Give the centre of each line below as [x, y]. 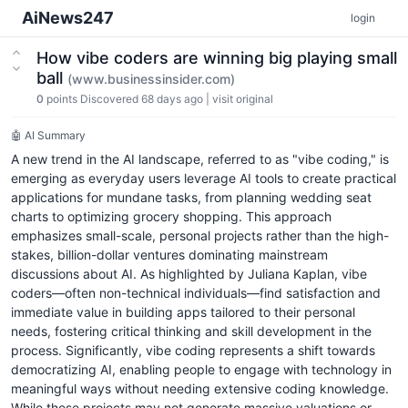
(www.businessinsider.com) [151, 79]
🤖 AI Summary [48, 135]
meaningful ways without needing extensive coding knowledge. [200, 388]
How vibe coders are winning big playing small [217, 58]
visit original [243, 99]
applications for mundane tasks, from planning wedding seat [191, 197]
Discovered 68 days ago [142, 99]
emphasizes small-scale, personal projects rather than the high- [200, 235]
